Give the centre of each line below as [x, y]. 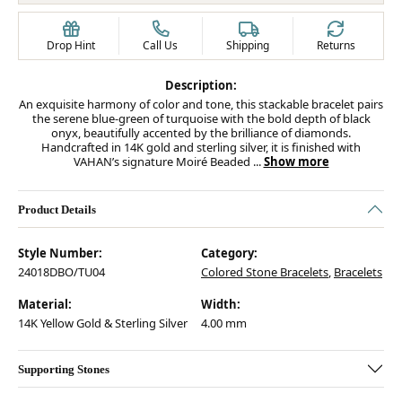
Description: [201, 85]
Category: [229, 253]
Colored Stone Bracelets [265, 272]
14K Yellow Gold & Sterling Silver [103, 323]
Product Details [57, 209]
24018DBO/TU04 [61, 272]
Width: [221, 304]
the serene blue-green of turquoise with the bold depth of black [201, 118]
